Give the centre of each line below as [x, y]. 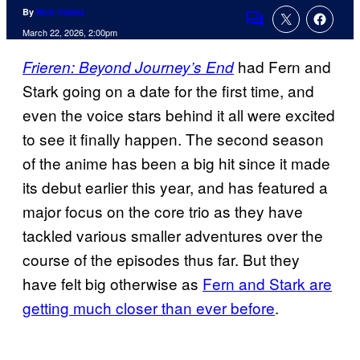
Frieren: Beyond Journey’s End [128, 67]
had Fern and [282, 67]
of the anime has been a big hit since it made [176, 163]
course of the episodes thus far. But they [161, 260]
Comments [282, 30]
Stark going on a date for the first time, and [168, 91]
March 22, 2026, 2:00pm [70, 33]
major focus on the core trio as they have [163, 211]
